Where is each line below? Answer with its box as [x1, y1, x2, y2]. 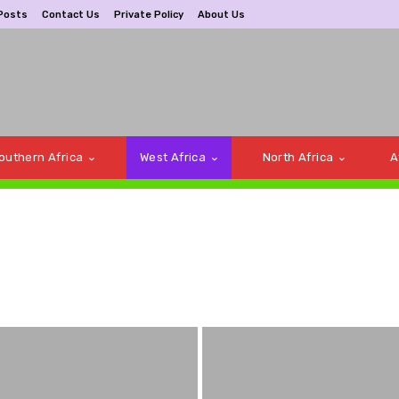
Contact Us [42, 8, 100, 20]
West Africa [139, 151, 207, 165]
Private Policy [114, 8, 183, 20]
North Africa [262, 151, 334, 165]
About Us [198, 8, 245, 20]
